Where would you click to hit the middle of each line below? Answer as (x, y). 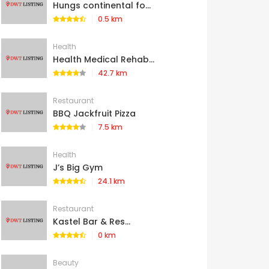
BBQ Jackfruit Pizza (95, 114)
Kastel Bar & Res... (92, 222)
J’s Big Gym (78, 168)
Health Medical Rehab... (104, 60)
